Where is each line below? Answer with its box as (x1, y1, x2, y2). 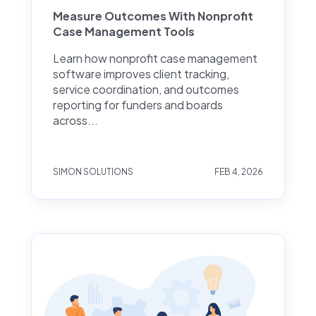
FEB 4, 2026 (214, 166, 263, 178)
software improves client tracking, (53, 66, 229, 81)
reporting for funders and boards (53, 97, 223, 112)
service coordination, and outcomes (53, 81, 239, 97)
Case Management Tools (53, 23, 195, 39)
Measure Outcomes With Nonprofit (53, 8, 253, 23)
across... (53, 112, 98, 128)
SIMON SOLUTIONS (53, 166, 133, 178)
